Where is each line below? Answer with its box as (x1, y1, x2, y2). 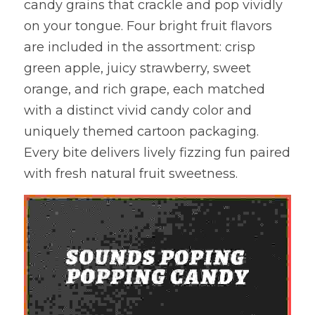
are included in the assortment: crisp (24, 39, 255, 55)
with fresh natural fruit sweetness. (24, 166, 238, 181)
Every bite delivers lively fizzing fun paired (24, 145, 290, 160)
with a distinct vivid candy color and (24, 103, 252, 118)
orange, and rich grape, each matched (24, 82, 265, 97)
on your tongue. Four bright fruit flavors (24, 18, 272, 34)
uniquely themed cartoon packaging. (24, 124, 259, 139)
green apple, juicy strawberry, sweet (24, 60, 251, 76)
